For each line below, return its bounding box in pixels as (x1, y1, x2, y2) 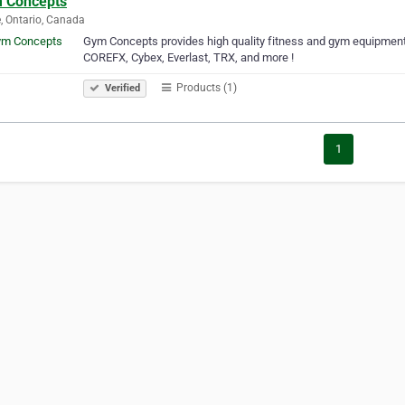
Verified (102, 81, 140, 94)
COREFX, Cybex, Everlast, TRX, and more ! (83, 50, 294, 64)
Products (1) (174, 80, 237, 94)
